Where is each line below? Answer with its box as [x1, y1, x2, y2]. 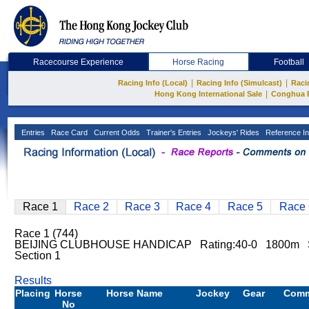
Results [14, 275, 52, 286]
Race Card [49, 128, 88, 137]
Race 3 [125, 201, 160, 212]
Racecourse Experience [32, 57, 123, 67]
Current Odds [92, 128, 140, 137]
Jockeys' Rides [206, 128, 259, 137]
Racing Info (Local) [118, 79, 188, 87]
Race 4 [176, 201, 211, 212]
